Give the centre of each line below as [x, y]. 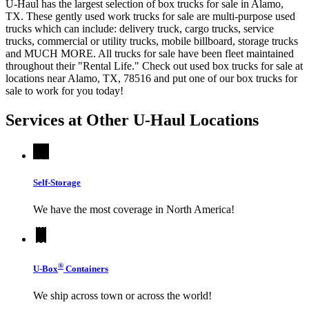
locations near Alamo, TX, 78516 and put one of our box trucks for [151, 79]
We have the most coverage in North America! [134, 210]
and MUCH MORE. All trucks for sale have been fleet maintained [150, 54]
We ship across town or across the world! [122, 296]
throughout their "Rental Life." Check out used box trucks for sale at [154, 66]
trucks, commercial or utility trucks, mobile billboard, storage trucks [152, 41]
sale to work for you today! [64, 91]
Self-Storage [57, 183]
